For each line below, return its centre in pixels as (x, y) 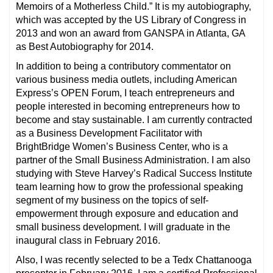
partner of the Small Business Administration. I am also (133, 160)
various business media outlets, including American (126, 79)
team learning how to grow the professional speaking (129, 186)
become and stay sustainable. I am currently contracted (134, 119)
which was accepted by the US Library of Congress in (131, 19)
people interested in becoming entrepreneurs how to (128, 106)
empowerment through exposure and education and (127, 213)
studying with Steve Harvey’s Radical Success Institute (134, 173)
